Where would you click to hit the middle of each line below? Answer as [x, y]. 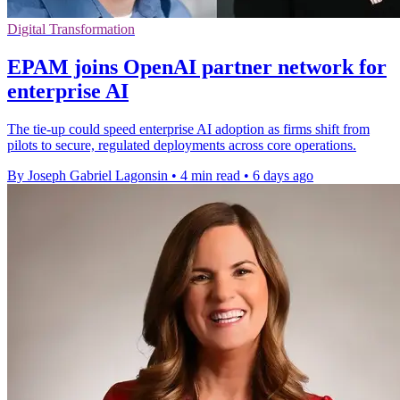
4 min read [210, 176]
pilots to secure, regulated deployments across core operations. [182, 146]
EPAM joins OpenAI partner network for [197, 67]
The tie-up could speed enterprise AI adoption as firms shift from [188, 129]
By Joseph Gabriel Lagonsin [87, 176]
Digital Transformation [71, 29]
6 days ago [283, 176]
